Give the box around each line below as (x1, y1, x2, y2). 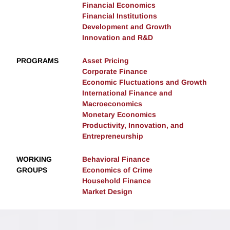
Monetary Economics (82, 110, 156, 119)
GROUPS (16, 166, 47, 175)
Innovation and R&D (82, 33, 153, 42)
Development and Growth (82, 23, 171, 31)
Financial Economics (82, 1, 156, 10)
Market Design (82, 187, 132, 196)
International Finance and (82, 89, 172, 98)
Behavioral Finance (82, 155, 150, 164)
